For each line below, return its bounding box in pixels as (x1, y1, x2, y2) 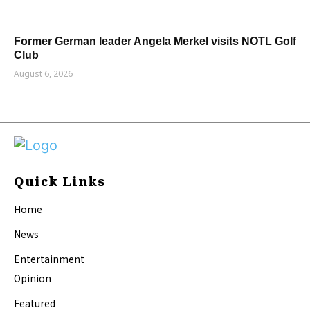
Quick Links (14, 173, 105, 190)
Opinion (14, 271, 51, 286)
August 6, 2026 (14, 68, 73, 80)
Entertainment (14, 252, 84, 266)
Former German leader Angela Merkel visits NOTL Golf (14, 35, 296, 48)
